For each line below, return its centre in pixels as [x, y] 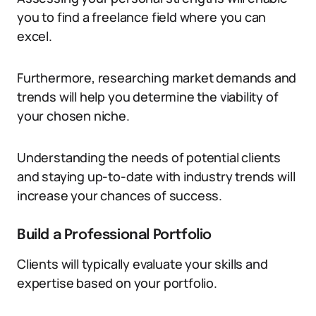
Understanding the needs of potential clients [149, 157]
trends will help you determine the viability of [148, 97]
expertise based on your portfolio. [117, 283]
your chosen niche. [73, 116]
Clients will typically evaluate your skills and [142, 264]
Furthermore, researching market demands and [157, 78]
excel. [35, 36]
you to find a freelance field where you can [142, 17]
